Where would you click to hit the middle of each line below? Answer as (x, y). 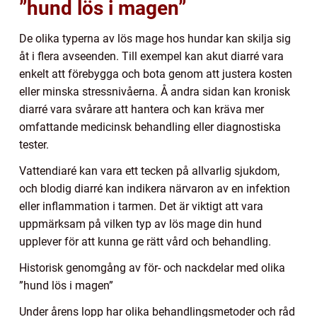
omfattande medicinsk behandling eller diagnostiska (150, 127)
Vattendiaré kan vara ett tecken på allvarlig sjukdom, (149, 171)
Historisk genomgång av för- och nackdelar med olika (152, 267)
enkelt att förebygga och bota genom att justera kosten (156, 74)
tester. (34, 144)
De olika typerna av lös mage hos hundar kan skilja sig (155, 38)
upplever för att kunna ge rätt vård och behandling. (145, 241)
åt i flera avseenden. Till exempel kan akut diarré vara (151, 56)
